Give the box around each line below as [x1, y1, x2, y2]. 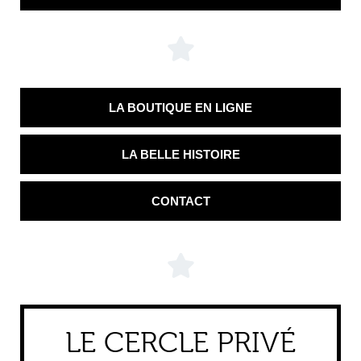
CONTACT [151, 193, 210, 208]
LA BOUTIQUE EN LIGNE [109, 100, 252, 114]
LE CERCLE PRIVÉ [65, 326, 296, 359]
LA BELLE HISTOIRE [121, 147, 240, 161]
